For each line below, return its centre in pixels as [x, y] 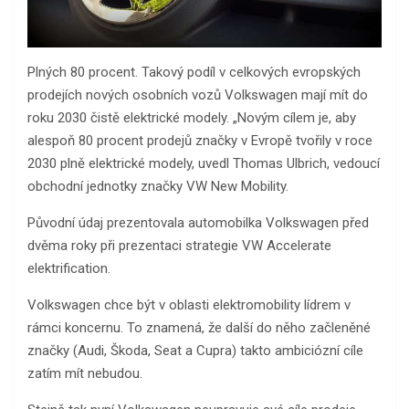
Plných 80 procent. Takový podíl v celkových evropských [194, 73]
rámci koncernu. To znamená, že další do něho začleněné [199, 328]
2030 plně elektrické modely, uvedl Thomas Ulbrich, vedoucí [204, 164]
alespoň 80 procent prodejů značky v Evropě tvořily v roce [200, 141]
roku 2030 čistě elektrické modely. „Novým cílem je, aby [192, 118]
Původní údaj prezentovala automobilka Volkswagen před [198, 223]
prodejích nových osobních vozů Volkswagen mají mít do [198, 95]
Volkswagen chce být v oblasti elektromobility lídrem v [189, 305]
